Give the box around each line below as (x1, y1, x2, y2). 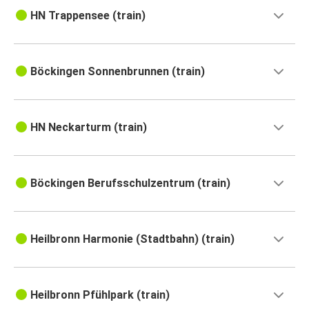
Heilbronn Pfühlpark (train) (30, 288, 170, 302)
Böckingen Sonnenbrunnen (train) (30, 65, 205, 79)
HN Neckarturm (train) (30, 121, 147, 134)
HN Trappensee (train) (30, 9, 146, 23)
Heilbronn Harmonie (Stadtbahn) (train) (30, 232, 235, 246)
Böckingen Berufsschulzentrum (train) (30, 177, 230, 190)
